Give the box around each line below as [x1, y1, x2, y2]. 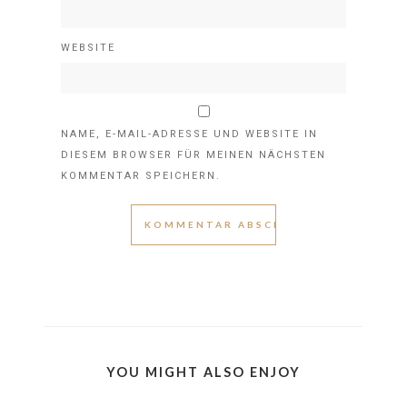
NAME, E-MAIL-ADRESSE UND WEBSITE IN [61, 128, 318, 141]
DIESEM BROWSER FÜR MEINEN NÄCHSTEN [61, 149, 326, 162]
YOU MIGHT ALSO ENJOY [106, 364, 301, 381]
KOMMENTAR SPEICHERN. [61, 170, 221, 183]
